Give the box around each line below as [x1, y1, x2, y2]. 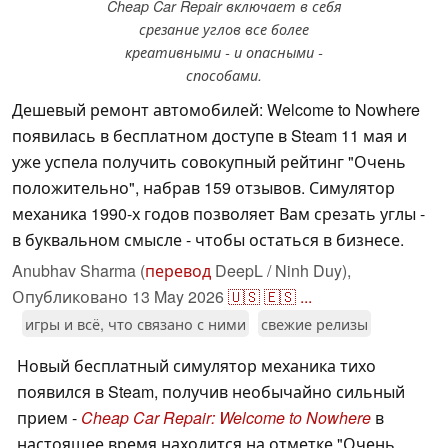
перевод [145, 259, 211, 283]
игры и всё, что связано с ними [25, 313, 246, 335]
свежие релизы [261, 313, 368, 335]
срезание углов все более [139, 19, 309, 40]
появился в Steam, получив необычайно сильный [17, 380, 405, 404]
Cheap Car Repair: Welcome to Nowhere [81, 406, 371, 430]
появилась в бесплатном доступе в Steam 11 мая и [12, 124, 407, 148]
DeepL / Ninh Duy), [211, 259, 351, 283]
